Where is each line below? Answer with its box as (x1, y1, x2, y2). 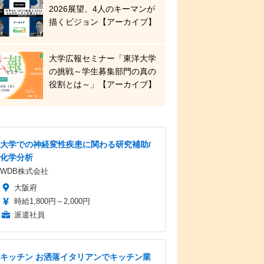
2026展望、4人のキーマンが (49, 4, 155, 14)
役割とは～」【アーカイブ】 (49, 80, 156, 89)
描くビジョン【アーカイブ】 (49, 17, 156, 27)
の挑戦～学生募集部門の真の (49, 67, 156, 76)
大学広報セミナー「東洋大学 (49, 54, 156, 63)
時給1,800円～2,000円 (14, 197, 90, 206)
